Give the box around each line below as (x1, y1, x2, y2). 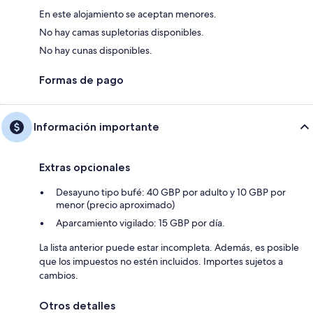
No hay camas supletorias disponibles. (39, 25, 204, 38)
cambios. (39, 268, 78, 282)
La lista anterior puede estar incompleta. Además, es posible (39, 240, 299, 254)
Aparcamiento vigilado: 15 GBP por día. (56, 216, 225, 229)
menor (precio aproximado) (56, 198, 175, 211)
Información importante (34, 119, 159, 133)
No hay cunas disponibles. (39, 43, 152, 57)
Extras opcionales (39, 160, 130, 174)
